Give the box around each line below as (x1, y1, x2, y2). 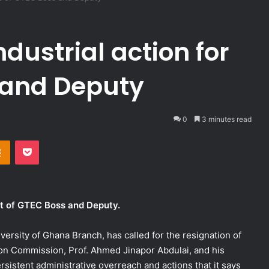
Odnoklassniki (10, 135, 61, 145)
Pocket (38, 135, 64, 145)
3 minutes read (200, 115, 252, 124)
